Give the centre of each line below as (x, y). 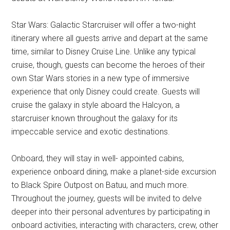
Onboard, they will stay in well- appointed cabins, (98, 158)
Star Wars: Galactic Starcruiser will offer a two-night (104, 25)
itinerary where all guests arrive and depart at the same (110, 38)
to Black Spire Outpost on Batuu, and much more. (100, 185)
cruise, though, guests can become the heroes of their (108, 65)
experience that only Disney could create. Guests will (106, 92)
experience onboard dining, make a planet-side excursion (114, 172)
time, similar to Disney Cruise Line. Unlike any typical (104, 52)
